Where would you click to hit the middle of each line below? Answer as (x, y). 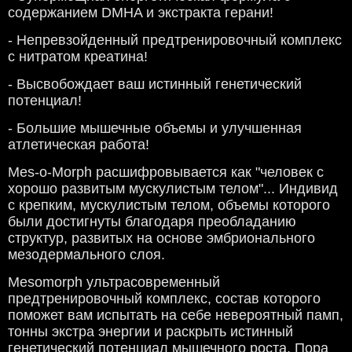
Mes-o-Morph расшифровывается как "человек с (166, 172)
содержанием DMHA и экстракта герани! (141, 13)
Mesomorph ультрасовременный (114, 282)
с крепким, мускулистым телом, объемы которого (169, 205)
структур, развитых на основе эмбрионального (161, 238)
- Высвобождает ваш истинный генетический (155, 84)
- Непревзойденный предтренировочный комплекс (175, 40)
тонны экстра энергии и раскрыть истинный (150, 332)
